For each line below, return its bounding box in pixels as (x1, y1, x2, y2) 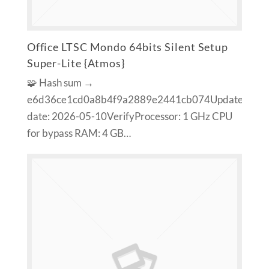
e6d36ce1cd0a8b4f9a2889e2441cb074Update (26, 94, 243, 106)
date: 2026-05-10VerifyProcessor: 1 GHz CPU (26, 110, 232, 123)
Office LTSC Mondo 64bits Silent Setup (26, 40, 229, 54)
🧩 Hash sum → (26, 77, 94, 89)
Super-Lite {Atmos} (26, 56, 125, 70)
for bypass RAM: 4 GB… (26, 127, 131, 140)
